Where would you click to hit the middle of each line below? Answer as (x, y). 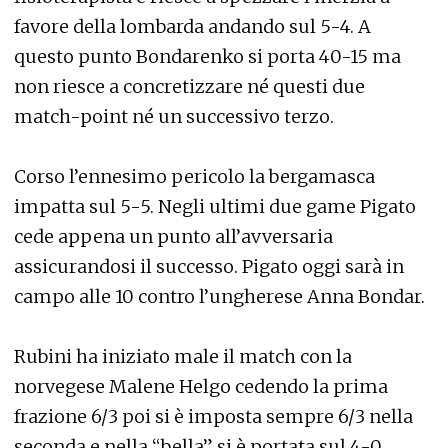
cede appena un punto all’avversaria (173, 236)
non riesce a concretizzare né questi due (189, 86)
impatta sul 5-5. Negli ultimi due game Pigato (215, 206)
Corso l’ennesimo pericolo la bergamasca (194, 176)
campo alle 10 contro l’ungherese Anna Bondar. (219, 296)
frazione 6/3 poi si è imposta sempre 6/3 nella (213, 416)
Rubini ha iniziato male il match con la (183, 356)
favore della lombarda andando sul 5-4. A (192, 26)
